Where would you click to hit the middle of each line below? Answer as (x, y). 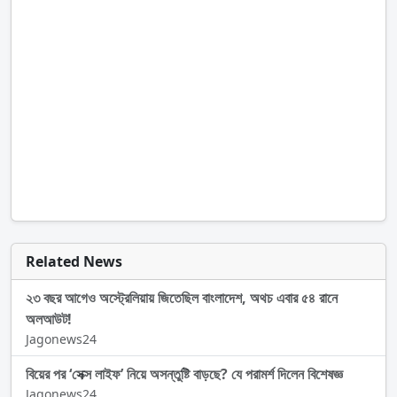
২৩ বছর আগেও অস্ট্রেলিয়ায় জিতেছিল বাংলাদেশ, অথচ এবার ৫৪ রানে (182, 298)
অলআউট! (49, 319)
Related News (74, 262)
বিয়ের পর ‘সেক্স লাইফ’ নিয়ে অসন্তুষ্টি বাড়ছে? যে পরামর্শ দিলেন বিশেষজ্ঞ (184, 374)
